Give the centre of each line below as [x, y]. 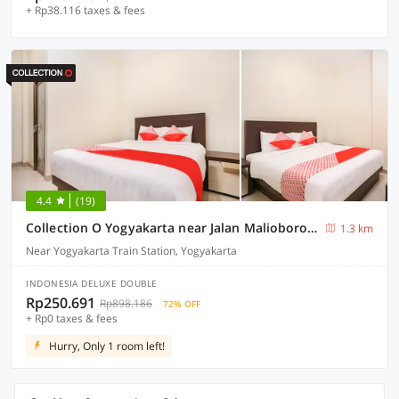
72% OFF [182, 304]
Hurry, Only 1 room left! [107, 346]
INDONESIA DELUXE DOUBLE [92, 283]
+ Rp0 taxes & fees [72, 318]
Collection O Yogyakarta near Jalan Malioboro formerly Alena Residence [313, 228]
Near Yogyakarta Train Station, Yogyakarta [131, 251]
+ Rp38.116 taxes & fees [85, 10]
